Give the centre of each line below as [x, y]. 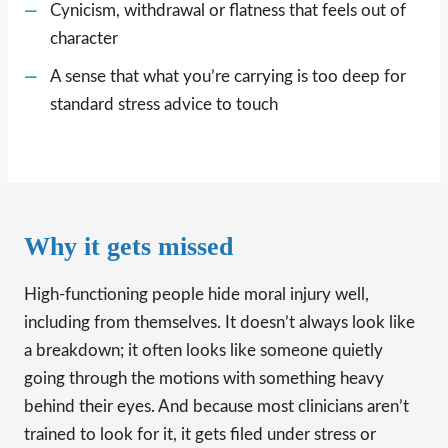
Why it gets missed [128, 246]
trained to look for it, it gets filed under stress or [200, 434]
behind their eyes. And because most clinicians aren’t [216, 406]
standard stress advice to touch [164, 104]
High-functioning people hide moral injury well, [196, 294]
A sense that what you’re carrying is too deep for [228, 76]
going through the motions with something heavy [204, 378]
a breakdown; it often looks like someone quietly [203, 350]
